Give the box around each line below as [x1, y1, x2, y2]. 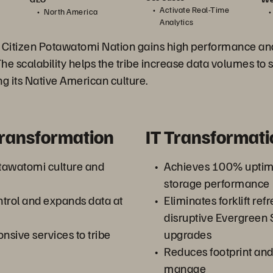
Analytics [160, 16, 194, 27]
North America [44, 6, 98, 16]
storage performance [164, 175, 270, 191]
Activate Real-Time [160, 4, 229, 15]
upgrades [164, 226, 211, 243]
